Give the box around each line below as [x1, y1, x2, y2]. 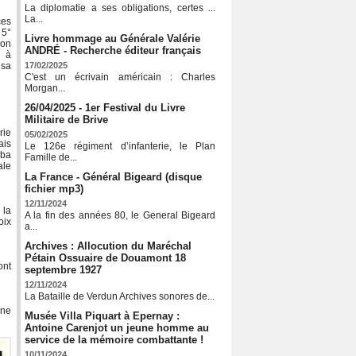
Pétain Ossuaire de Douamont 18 [25, 252, 186, 265]
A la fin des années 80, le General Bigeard [25, 210, 215, 222]
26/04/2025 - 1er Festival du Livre [25, 102, 185, 114]
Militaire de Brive [25, 114, 108, 126]
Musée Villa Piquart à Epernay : [25, 310, 180, 323]
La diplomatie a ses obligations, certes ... [25, 2, 215, 14]
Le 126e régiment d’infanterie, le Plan [25, 141, 215, 153]
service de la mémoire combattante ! [25, 334, 203, 346]
